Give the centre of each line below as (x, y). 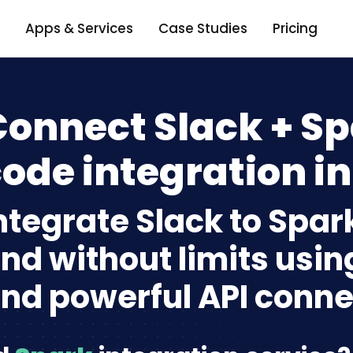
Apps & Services (79, 28)
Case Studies (203, 28)
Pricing (295, 28)
